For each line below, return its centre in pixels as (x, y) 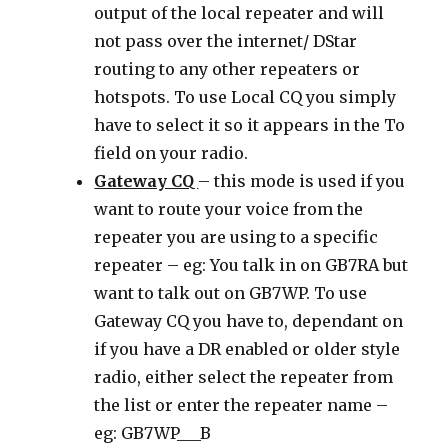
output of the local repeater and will (239, 13)
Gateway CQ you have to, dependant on (249, 321)
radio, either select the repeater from (244, 377)
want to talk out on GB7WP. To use (231, 293)
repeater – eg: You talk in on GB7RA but (251, 265)
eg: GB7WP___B (153, 433)
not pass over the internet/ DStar (226, 41)
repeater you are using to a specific (236, 237)
